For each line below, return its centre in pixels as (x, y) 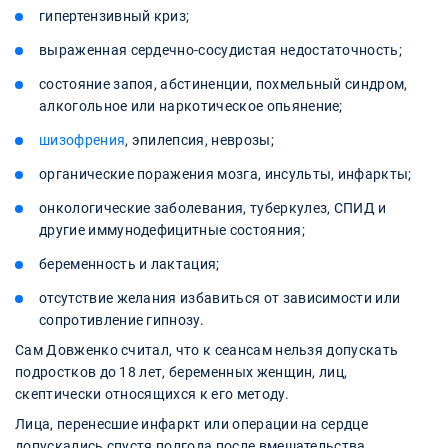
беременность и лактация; (129, 263)
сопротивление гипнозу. (122, 319)
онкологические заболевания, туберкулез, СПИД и (213, 207)
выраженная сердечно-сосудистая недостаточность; (221, 49)
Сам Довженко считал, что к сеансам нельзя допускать (207, 349)
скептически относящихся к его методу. (152, 393)
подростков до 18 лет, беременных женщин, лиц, (181, 371)
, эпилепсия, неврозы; (199, 139)
